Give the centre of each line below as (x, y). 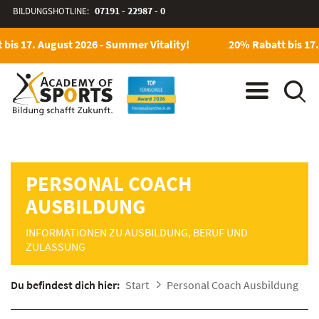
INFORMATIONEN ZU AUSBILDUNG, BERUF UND (137, 232)
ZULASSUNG (56, 246)
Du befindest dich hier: (65, 285)
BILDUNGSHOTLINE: (52, 11)
